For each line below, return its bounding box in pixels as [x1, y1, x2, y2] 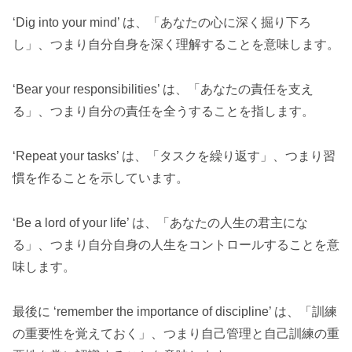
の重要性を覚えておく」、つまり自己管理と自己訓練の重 [13, 326, 339, 340]
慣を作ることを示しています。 [13, 171, 189, 185]
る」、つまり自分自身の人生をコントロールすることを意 [13, 237, 339, 251]
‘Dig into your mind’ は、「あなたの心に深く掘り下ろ [13, 16, 311, 30]
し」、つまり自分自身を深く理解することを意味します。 [13, 38, 339, 52]
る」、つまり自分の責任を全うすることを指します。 [13, 104, 314, 119]
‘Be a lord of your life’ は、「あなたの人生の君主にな [13, 215, 308, 229]
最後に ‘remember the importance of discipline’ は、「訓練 [13, 304, 337, 318]
